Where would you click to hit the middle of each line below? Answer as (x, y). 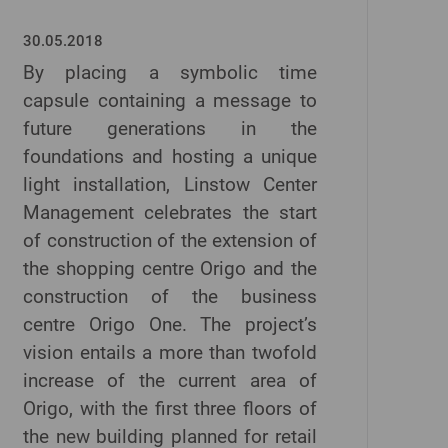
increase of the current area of (170, 380)
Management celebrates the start (170, 212)
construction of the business (170, 296)
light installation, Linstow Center (170, 184)
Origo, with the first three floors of (170, 408)
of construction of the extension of (170, 240)
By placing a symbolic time (170, 72)
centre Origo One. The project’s (170, 324)
